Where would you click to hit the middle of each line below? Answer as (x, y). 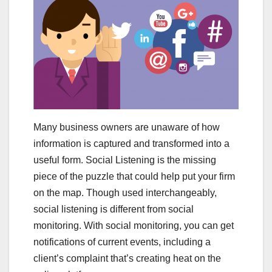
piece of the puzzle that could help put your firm (134, 177)
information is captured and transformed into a (131, 144)
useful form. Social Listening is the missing (125, 160)
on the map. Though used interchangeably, (125, 193)
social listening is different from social (114, 209)
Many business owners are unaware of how (127, 127)
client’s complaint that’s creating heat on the (127, 259)
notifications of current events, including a (122, 242)
